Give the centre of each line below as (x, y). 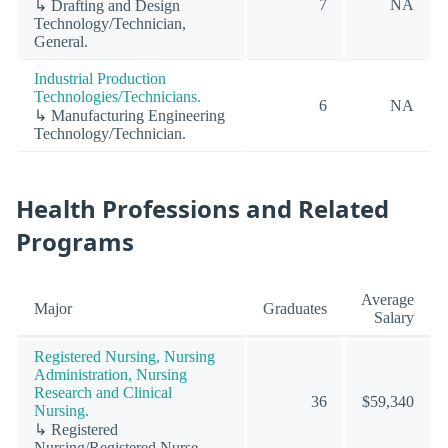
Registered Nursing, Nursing (124, 356)
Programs (75, 242)
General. (61, 41)
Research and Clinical (103, 392)
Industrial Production (100, 78)
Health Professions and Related (202, 209)
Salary (394, 317)
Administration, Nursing (110, 374)
